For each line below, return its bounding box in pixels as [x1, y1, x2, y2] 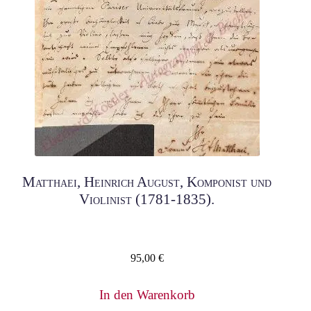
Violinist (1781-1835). [79, 192, 215, 208]
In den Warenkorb [99, 287, 195, 303]
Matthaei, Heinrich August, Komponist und [22, 174, 272, 190]
